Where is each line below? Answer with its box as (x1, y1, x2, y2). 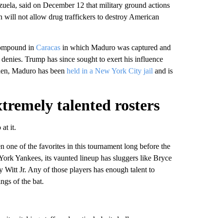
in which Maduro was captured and (60, 43, 171, 52)
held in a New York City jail (66, 67, 153, 75)
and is (152, 67, 173, 75)
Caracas (36, 43, 60, 52)
